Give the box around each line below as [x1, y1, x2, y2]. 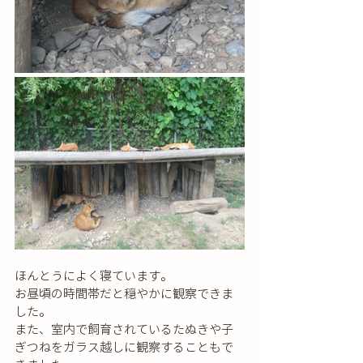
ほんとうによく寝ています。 [15, 269, 173, 282]
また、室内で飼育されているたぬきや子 [15, 322, 233, 335]
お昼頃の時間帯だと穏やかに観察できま [15, 287, 233, 300]
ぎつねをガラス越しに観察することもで [15, 340, 233, 353]
